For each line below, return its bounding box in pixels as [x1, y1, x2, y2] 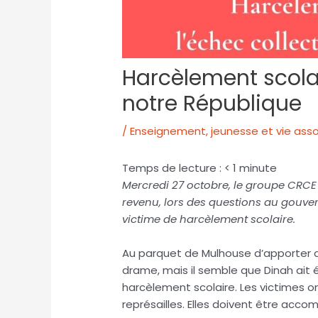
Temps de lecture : [122, 160, 225, 176]
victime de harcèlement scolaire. [122, 212, 299, 227]
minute [239, 160, 278, 176]
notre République [122, 89, 302, 119]
